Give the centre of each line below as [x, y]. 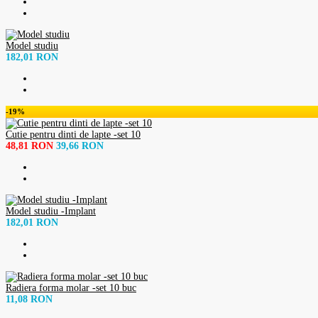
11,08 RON [29, 299]
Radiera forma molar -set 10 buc [71, 287]
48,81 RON [29, 146]
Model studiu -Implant [51, 211]
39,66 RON [80, 146]
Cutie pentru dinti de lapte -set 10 [73, 134]
